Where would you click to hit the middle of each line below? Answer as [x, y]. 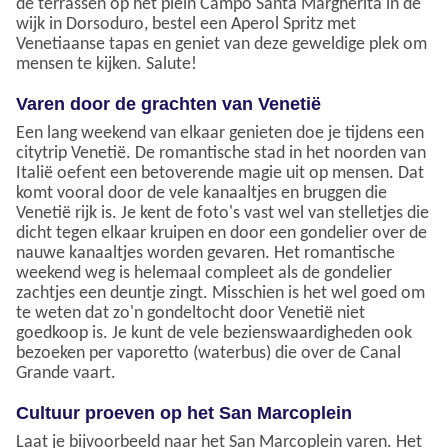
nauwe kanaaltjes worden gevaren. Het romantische [205, 254]
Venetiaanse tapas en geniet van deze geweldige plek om [221, 45]
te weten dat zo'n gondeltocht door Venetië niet [190, 314]
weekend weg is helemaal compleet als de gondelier [204, 274]
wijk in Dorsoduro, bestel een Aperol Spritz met [186, 25]
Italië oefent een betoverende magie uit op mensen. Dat [220, 174]
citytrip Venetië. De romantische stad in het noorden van [221, 154]
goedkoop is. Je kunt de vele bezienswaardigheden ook [214, 334]
